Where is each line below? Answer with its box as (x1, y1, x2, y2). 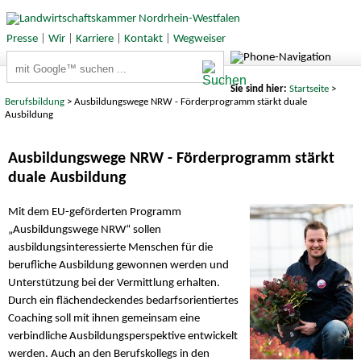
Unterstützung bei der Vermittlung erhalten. (8, 277, 220, 290)
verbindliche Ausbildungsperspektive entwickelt (8, 330, 238, 343)
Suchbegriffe (6, 52, 68, 65)
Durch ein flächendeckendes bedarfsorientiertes (8, 295, 239, 308)
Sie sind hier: (230, 83, 289, 94)
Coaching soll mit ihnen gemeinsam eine (8, 313, 200, 326)
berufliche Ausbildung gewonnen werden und (8, 259, 229, 272)
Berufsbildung (5, 96, 65, 107)
